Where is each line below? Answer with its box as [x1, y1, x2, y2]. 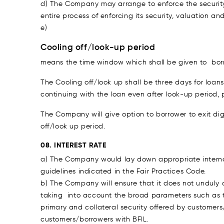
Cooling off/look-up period [40, 42, 158, 52]
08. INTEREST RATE [40, 140, 106, 149]
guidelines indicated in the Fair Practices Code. [40, 167, 206, 175]
